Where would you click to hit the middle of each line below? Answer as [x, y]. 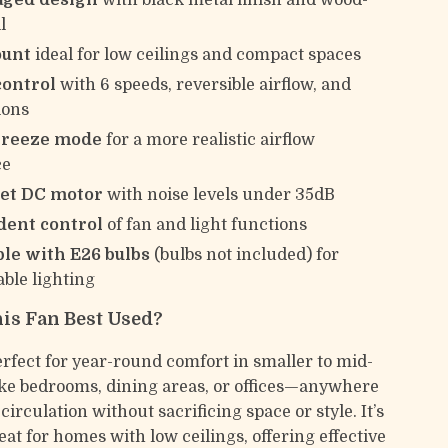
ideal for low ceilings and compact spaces [196, 55]
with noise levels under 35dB [219, 195]
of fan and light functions [205, 225]
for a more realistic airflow [209, 140]
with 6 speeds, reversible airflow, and [204, 85]
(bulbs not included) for [245, 255]
